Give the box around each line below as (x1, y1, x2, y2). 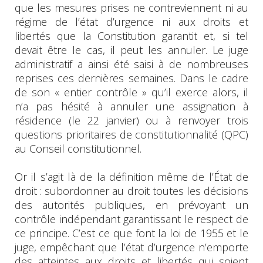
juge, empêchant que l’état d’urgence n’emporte (15, 240, 248, 254)
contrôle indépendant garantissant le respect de (15, 211, 248, 226)
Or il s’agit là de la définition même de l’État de (15, 169, 248, 184)
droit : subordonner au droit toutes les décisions (15, 183, 248, 198)
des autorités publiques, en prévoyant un (15, 197, 248, 212)
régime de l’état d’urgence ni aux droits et (15, 14, 248, 29)
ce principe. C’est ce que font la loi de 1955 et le (15, 225, 248, 240)
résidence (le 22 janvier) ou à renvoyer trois (15, 113, 248, 127)
